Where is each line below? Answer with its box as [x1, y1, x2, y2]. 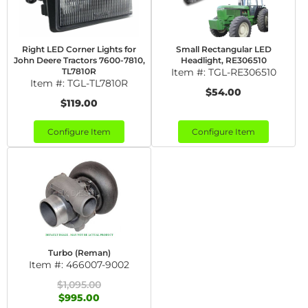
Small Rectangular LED [175, 44, 272, 54]
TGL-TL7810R [67, 77, 128, 89]
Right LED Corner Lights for [22, 44, 136, 54]
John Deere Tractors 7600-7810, [13, 55, 145, 65]
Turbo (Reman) [47, 247, 111, 258]
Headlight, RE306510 [180, 55, 267, 65]
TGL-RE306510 [208, 66, 276, 78]
